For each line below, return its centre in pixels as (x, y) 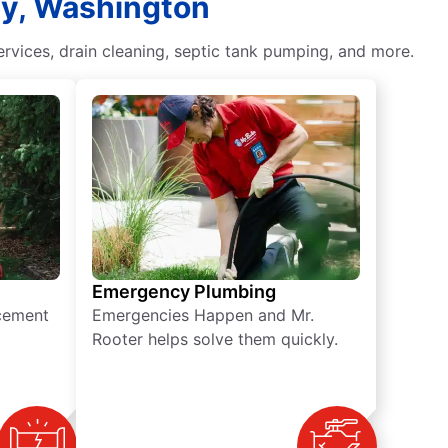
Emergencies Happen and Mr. (203, 315)
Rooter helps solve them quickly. (215, 339)
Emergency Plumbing (184, 292)
